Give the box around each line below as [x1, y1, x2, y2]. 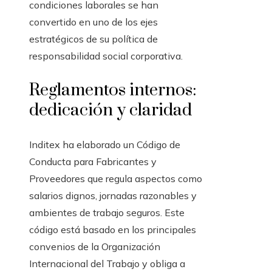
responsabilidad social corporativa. [29, 50, 183, 62]
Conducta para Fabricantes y [29, 155, 157, 168]
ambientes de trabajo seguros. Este [29, 206, 185, 219]
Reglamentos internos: [29, 80, 197, 101]
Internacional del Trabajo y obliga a [29, 257, 185, 270]
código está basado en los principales [29, 223, 196, 236]
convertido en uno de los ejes [29, 16, 158, 28]
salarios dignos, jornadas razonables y [29, 189, 197, 202]
